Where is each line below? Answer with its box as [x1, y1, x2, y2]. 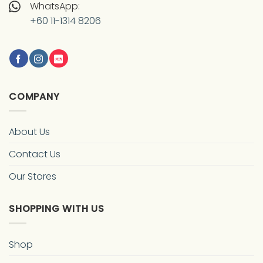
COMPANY [9, 89, 60, 103]
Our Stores [9, 170, 56, 184]
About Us [9, 125, 50, 139]
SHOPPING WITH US [9, 202, 104, 216]
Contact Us [9, 147, 60, 161]
